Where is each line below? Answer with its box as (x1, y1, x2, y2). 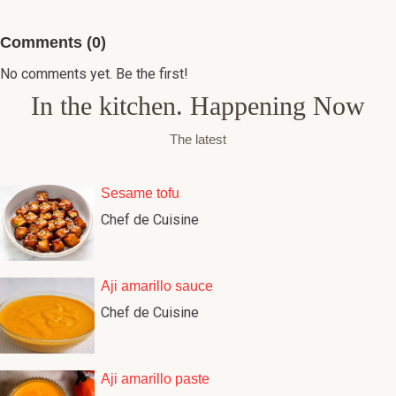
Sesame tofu (100, 185, 179, 201)
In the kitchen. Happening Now (31, 90, 365, 120)
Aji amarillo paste (100, 370, 209, 386)
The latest (170, 131, 226, 147)
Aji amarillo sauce (100, 278, 213, 293)
